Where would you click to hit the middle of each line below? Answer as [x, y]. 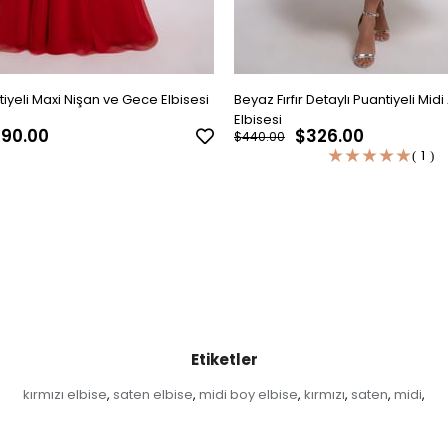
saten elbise [153, 394]
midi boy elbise [248, 394]
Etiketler [224, 359]
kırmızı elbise [65, 394]
